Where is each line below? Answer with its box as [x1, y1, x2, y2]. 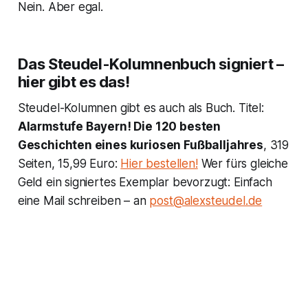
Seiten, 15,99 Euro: [17, 157, 121, 171]
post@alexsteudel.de [149, 194, 263, 208]
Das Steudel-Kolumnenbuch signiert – [17, 55, 284, 74]
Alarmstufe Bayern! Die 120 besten [17, 120, 221, 134]
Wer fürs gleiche [197, 157, 288, 171]
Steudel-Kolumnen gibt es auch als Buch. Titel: [17, 101, 264, 115]
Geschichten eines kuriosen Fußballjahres [17, 138, 263, 153]
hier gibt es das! [17, 73, 130, 91]
